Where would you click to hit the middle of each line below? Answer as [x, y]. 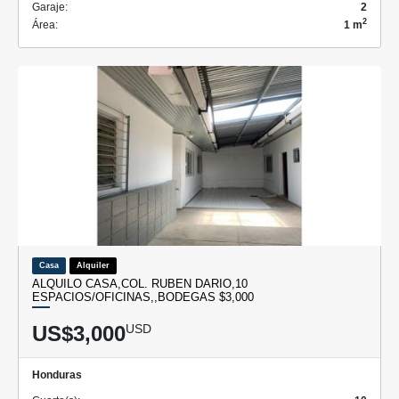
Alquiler [93, 265]
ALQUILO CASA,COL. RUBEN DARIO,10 [140, 283]
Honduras [57, 375]
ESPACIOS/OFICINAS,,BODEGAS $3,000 [143, 297]
